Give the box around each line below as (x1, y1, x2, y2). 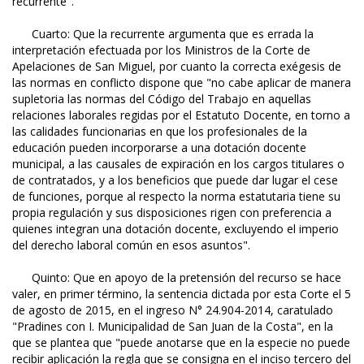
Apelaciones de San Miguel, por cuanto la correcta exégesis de (12, 58, 341, 75)
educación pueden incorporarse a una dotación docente (12, 140, 306, 156)
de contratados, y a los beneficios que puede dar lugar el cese (12, 172, 338, 188)
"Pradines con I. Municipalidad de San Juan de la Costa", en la (12, 318, 333, 335)
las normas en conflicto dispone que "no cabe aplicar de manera (12, 75, 351, 91)
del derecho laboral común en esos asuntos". (12, 237, 250, 253)
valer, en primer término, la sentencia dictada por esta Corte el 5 (12, 286, 351, 302)
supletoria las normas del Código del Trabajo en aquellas (12, 91, 311, 107)
